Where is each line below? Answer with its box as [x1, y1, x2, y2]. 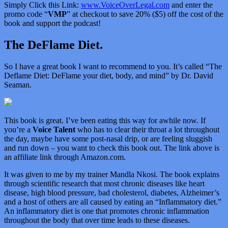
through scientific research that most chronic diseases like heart [4, 179, 205, 188]
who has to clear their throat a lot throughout [75, 125, 219, 134]
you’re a [4, 125, 31, 134]
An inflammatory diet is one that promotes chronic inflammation [4, 206, 209, 215]
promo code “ [4, 9, 48, 18]
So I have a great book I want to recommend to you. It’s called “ [4, 62, 209, 71]
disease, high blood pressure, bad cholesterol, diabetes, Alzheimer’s [4, 188, 219, 197]
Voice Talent [31, 125, 75, 134]
